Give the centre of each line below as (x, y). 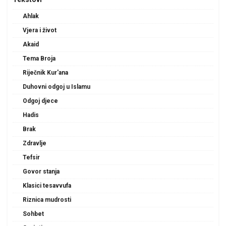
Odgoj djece (40, 101)
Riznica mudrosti (47, 200)
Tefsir (31, 157)
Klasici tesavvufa (47, 185)
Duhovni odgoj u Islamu (56, 87)
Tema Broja (39, 58)
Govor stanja (41, 171)
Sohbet (33, 214)
